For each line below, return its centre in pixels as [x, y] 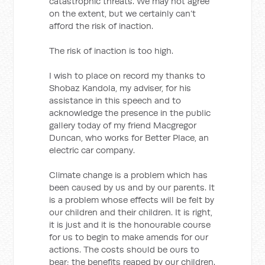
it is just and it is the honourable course [130, 224]
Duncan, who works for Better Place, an [129, 138]
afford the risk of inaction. [101, 26]
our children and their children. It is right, [131, 212]
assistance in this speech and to [115, 100]
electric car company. [92, 150]
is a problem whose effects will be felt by [132, 200]
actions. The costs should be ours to [125, 249]
